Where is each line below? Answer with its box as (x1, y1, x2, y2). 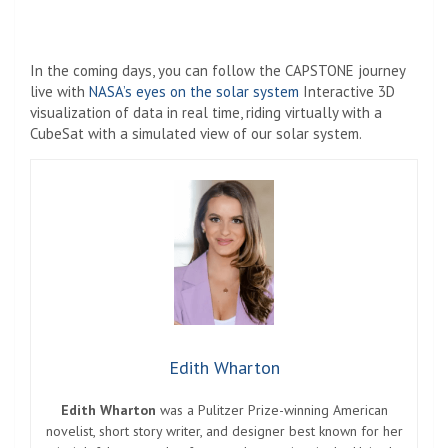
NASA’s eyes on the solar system (89, 81, 303, 101)
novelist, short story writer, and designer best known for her (45, 421, 403, 440)
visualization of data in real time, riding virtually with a (30, 102, 382, 122)
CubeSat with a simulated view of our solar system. (30, 123, 362, 143)
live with (30, 81, 89, 101)
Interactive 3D (303, 81, 395, 101)
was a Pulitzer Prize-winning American (155, 400, 388, 419)
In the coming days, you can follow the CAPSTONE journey (30, 60, 405, 80)
